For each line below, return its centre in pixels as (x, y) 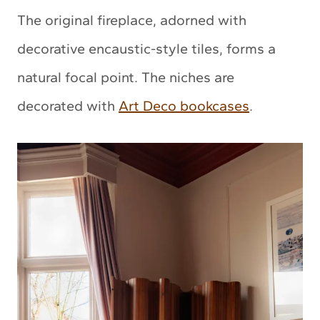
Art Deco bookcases (184, 106)
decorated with (68, 106)
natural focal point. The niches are (126, 77)
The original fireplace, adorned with (132, 20)
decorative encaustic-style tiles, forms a (146, 49)
